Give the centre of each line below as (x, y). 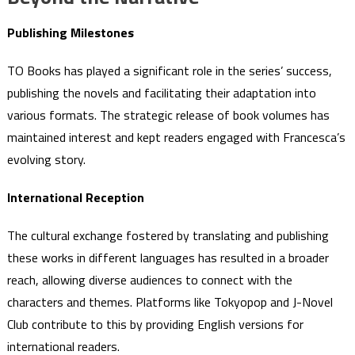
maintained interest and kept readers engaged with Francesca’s (176, 137)
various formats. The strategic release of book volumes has (168, 115)
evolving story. (46, 159)
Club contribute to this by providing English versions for (155, 324)
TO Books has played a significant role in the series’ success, (169, 70)
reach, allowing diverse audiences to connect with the (149, 279)
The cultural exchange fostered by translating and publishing (168, 235)
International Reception (75, 197)
